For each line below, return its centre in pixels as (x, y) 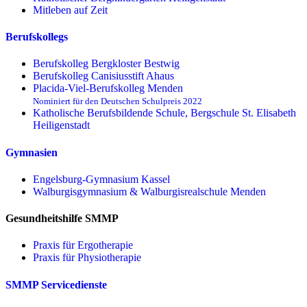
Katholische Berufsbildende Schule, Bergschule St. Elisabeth (164, 113)
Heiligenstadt (61, 125)
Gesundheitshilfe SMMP (62, 219)
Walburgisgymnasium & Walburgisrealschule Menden (149, 191)
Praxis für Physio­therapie (87, 258)
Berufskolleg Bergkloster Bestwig (106, 64)
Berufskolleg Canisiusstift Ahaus (103, 76)
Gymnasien (32, 152)
